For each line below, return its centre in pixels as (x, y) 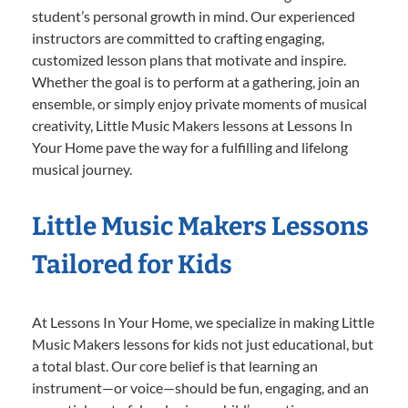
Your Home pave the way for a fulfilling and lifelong (190, 148)
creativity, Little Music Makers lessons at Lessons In (192, 126)
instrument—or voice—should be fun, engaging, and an (200, 388)
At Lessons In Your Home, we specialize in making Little (203, 322)
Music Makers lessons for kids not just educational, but (203, 344)
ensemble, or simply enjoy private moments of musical (199, 104)
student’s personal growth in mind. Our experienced (194, 16)
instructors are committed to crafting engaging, (178, 38)
